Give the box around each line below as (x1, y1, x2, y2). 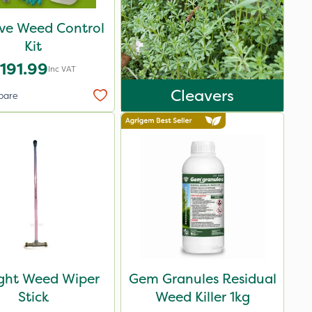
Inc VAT (48, 63, 76, 75)
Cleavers (171, 85, 234, 106)
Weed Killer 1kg (155, 288, 250, 306)
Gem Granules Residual (128, 270, 276, 288)
